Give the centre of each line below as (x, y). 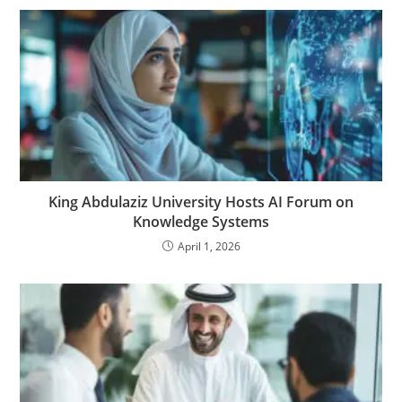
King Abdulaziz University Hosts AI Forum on (201, 202)
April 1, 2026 (209, 247)
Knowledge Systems (201, 222)
